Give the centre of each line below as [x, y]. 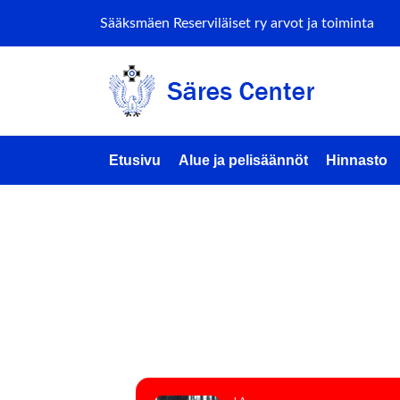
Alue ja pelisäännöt [243, 160]
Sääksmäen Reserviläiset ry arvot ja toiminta [237, 23]
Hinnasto [357, 160]
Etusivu [135, 160]
